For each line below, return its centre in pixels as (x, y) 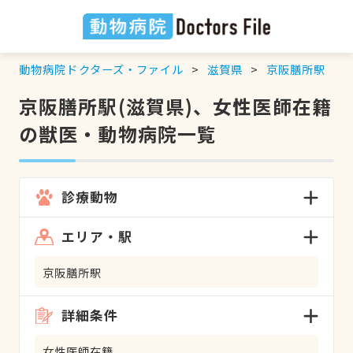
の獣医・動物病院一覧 (118, 133)
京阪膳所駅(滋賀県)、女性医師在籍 (175, 106)
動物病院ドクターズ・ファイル (101, 69)
